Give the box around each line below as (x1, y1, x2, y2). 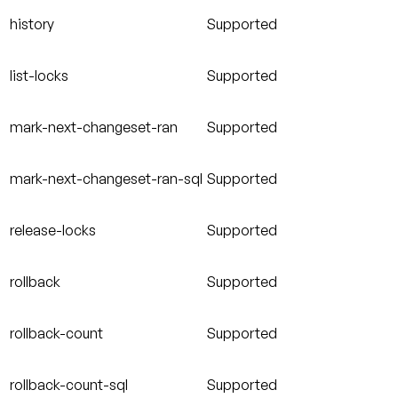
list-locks (10, 67, 68, 85)
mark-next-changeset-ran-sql (10, 170, 203, 188)
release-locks (10, 221, 96, 240)
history (10, 15, 54, 34)
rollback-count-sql (10, 376, 128, 394)
